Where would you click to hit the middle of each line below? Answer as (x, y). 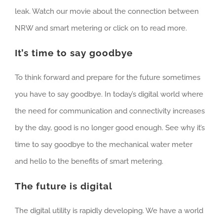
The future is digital (64, 186)
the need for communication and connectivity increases (110, 111)
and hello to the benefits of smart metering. (89, 161)
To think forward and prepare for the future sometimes (108, 77)
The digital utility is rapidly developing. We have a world (109, 211)
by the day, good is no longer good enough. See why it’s (110, 128)
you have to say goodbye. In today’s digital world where (109, 94)
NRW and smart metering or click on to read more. (101, 28)
